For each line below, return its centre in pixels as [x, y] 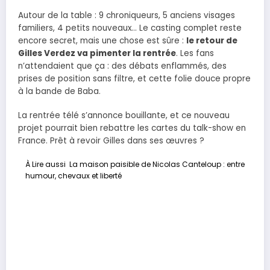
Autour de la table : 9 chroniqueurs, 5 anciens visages [127, 15]
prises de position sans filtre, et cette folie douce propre [134, 78]
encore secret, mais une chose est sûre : [102, 40]
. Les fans [195, 53]
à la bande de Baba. [59, 91]
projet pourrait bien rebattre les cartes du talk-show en [132, 128]
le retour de [212, 40]
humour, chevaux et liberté [74, 175]
